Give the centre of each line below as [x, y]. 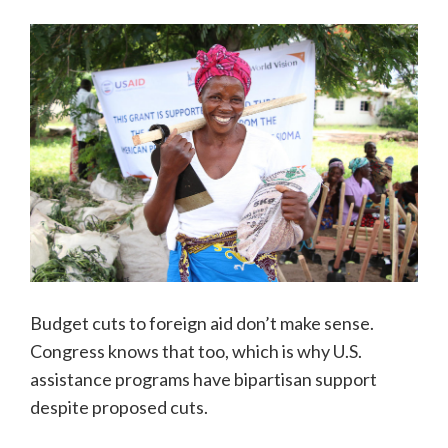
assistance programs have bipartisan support [203, 379]
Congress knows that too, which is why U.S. [196, 351]
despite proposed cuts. [119, 407]
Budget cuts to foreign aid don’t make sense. [202, 323]
